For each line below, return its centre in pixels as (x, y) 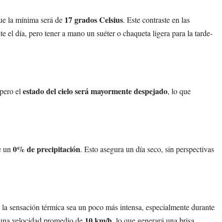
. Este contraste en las (156, 19)
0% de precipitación (47, 149)
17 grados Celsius (94, 19)
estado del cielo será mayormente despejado (95, 91)
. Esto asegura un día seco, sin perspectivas (147, 149)
